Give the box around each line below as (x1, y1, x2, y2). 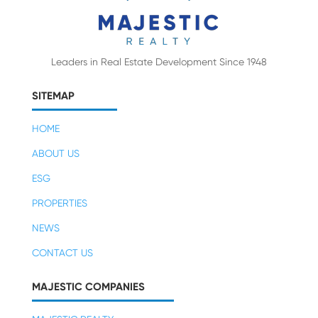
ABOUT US (31, 148, 79, 160)
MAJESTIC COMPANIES (31, 280, 145, 294)
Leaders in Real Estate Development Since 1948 (50, 56, 267, 68)
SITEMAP (31, 89, 75, 103)
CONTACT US (31, 247, 93, 259)
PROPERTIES (31, 197, 87, 209)
